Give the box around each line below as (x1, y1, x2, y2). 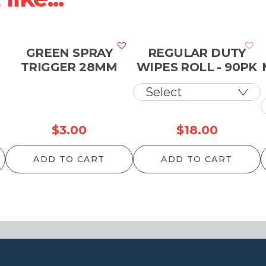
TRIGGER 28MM (21, 60, 118, 74)
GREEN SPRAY (26, 46, 113, 60)
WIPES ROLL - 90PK (137, 60, 257, 74)
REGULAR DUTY (148, 46, 246, 60)
